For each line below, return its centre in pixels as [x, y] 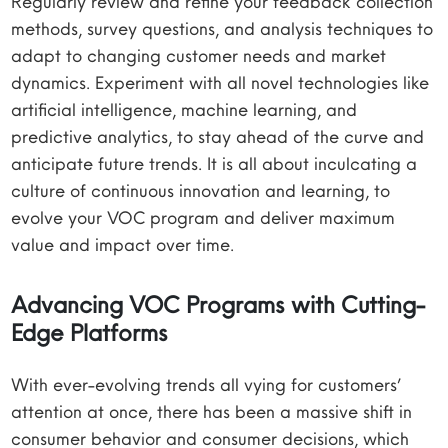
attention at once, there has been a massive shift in [212, 411]
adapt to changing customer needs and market [199, 55]
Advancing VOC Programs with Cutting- [218, 304]
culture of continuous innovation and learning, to [201, 190]
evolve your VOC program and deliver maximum [203, 217]
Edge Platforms [90, 332]
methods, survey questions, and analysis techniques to [222, 28]
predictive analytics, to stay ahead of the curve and [218, 136]
